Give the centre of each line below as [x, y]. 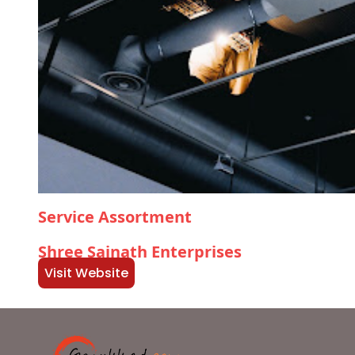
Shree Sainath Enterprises [140, 251]
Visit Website [86, 273]
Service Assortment [115, 216]
